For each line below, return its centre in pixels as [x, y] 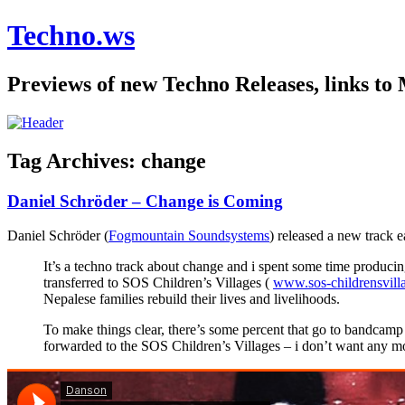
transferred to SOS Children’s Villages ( [158, 283]
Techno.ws [71, 36]
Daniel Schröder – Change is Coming [145, 201]
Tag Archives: [74, 160]
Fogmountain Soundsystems [189, 236]
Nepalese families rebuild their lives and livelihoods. [192, 299]
